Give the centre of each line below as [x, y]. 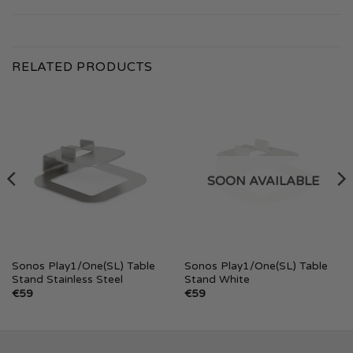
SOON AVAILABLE [263, 182]
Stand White [217, 279]
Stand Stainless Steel [69, 279]
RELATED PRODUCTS [82, 67]
